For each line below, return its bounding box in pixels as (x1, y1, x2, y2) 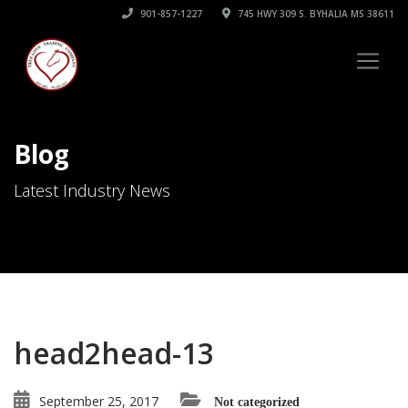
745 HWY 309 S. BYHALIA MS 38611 (235, 7, 394, 20)
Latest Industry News (14, 179, 170, 201)
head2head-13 (14, 333, 214, 372)
